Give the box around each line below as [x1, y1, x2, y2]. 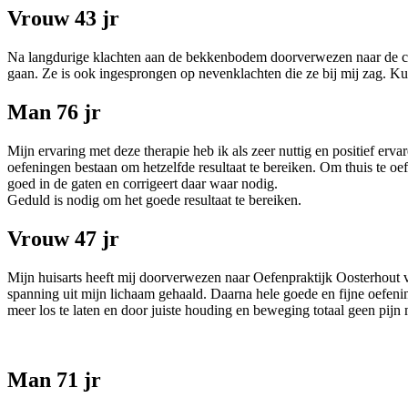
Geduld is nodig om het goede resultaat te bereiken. [7, 192, 301, 209]
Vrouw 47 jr [7, 227, 119, 251]
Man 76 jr [7, 100, 101, 125]
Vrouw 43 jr [7, 6, 119, 31]
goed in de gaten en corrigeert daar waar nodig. [7, 176, 278, 192]
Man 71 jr [7, 367, 101, 392]
